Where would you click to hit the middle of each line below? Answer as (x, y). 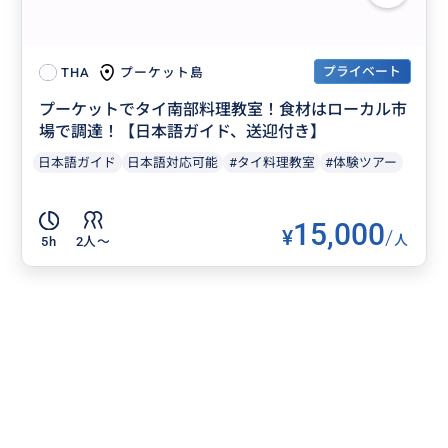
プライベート (362, 72)
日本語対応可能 (173, 162)
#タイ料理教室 (271, 162)
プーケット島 (162, 72)
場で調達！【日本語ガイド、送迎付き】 (183, 132)
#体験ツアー (361, 162)
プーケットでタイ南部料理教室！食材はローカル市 (223, 110)
